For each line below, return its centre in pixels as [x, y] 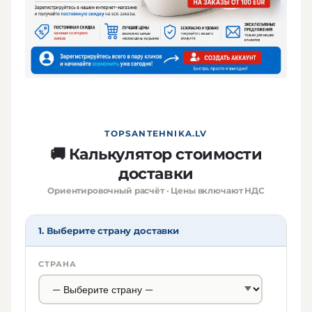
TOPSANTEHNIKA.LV [156, 134]
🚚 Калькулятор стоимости [156, 155]
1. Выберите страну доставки [109, 231]
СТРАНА [57, 264]
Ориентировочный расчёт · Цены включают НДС [156, 191]
